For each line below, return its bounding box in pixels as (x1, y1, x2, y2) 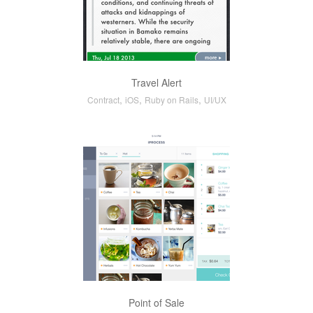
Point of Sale (129, 296, 184, 310)
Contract (87, 94, 119, 105)
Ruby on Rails (144, 94, 198, 105)
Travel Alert (131, 75, 182, 89)
